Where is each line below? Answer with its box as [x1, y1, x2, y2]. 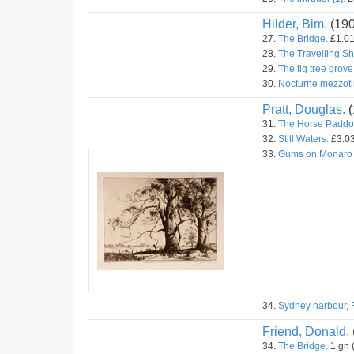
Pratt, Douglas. [262, 103, 345, 116]
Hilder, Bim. [262, 17, 327, 31]
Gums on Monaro [278, 149, 352, 160]
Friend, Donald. [262, 325, 349, 338]
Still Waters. [278, 134, 329, 145]
